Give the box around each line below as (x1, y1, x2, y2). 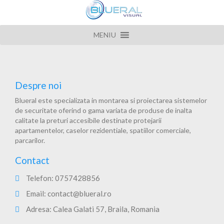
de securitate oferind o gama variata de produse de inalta (15, 106, 192, 114)
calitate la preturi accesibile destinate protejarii (15, 116, 161, 124)
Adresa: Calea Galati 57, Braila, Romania (24, 204, 159, 213)
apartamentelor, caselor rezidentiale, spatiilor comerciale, (15, 126, 191, 134)
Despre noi (15, 79, 61, 91)
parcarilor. (15, 136, 45, 144)
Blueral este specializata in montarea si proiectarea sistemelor (15, 96, 207, 104)
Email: (24, 189, 47, 198)
